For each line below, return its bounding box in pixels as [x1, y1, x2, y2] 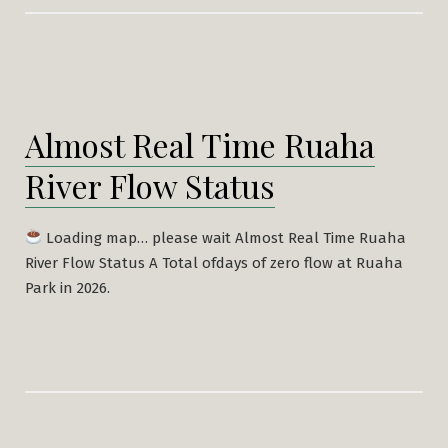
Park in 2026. [25, 278, 110, 297]
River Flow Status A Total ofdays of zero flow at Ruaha [25, 253, 403, 272]
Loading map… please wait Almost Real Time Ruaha [42, 228, 407, 247]
